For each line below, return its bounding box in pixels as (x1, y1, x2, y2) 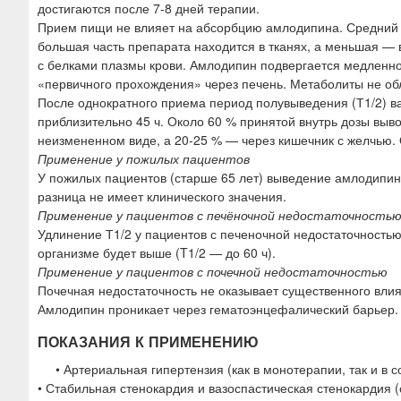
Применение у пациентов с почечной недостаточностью (38, 261, 388, 280)
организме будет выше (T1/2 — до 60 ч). (38, 243, 276, 261)
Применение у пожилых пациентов (38, 149, 250, 167)
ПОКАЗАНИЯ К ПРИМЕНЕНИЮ (38, 330, 259, 352)
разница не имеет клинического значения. (38, 186, 286, 205)
